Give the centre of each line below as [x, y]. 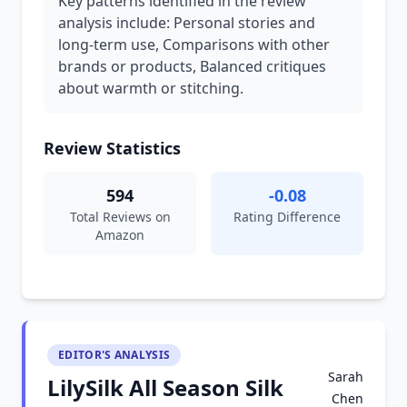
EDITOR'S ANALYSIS [114, 355]
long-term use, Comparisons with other [194, 45]
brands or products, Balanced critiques [192, 66]
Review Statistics [112, 148]
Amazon [120, 235]
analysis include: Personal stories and [187, 23]
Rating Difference [287, 217]
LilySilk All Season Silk [165, 387]
